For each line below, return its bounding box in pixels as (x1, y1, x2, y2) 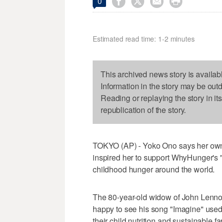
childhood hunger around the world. (93, 164, 215, 175)
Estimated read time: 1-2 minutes (93, 34, 195, 44)
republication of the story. (101, 104, 186, 116)
